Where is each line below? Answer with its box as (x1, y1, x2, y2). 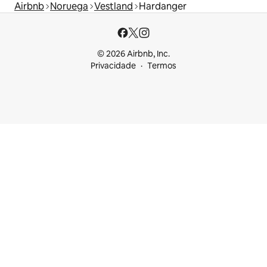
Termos (147, 60, 176, 71)
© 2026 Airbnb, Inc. (97, 48, 170, 59)
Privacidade (91, 60, 136, 71)
